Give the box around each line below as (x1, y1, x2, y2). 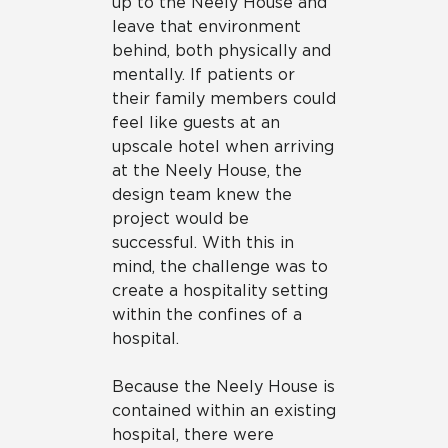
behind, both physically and (112, 40, 331, 60)
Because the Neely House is (112, 376, 335, 396)
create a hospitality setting (112, 280, 328, 300)
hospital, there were (112, 424, 274, 444)
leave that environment (112, 16, 301, 36)
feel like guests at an (112, 112, 280, 132)
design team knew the (112, 184, 292, 204)
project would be (112, 208, 249, 228)
